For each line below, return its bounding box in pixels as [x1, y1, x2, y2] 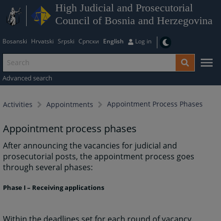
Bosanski [2, 37, 27, 45]
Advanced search [2, 73, 52, 82]
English [103, 37, 124, 45]
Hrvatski [31, 37, 54, 45]
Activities [3, 100, 33, 110]
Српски [78, 37, 99, 45]
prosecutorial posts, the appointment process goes [3, 151, 195, 162]
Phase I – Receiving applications [3, 183, 105, 192]
